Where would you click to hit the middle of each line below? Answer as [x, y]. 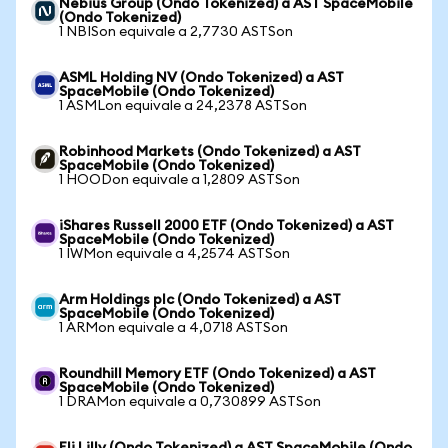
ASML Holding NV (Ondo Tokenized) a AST [201, 78]
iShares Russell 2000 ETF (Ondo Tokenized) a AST [226, 226]
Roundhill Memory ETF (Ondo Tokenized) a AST [217, 374]
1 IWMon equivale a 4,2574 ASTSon [174, 254]
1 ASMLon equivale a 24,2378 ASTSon [183, 106]
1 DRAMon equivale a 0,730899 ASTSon [190, 402]
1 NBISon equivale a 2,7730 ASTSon [176, 32]
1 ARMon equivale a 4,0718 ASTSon [173, 328]
